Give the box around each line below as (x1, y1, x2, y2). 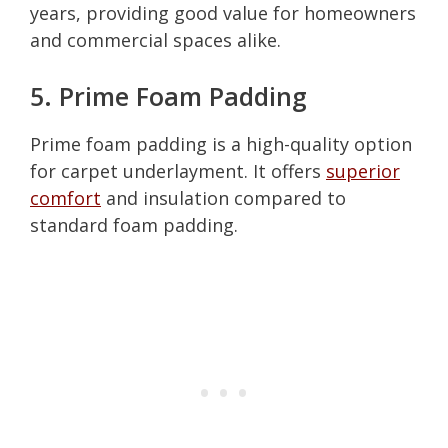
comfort (30, 185, 101, 210)
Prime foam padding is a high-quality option (30, 131, 412, 156)
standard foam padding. (30, 212, 238, 237)
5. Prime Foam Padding (30, 78, 307, 113)
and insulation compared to (101, 185, 346, 210)
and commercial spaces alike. (30, 27, 281, 52)
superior (326, 158, 400, 183)
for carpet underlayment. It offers (30, 158, 326, 183)
